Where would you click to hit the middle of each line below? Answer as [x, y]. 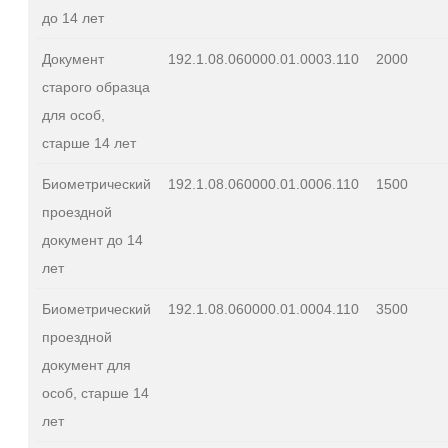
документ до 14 [92, 239]
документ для [86, 364]
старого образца [96, 86]
